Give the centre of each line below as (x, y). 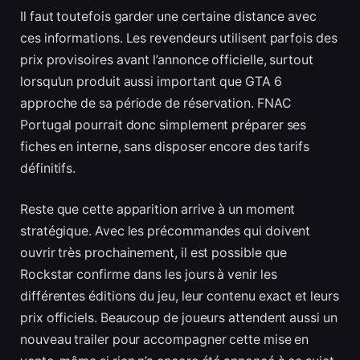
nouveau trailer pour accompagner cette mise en (165, 340)
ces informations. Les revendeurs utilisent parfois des (179, 38)
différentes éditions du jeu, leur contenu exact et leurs (180, 297)
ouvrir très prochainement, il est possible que (154, 253)
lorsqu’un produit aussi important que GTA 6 (151, 81)
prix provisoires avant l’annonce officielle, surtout (167, 59)
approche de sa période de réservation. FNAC (156, 103)
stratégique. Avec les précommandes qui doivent (166, 231)
